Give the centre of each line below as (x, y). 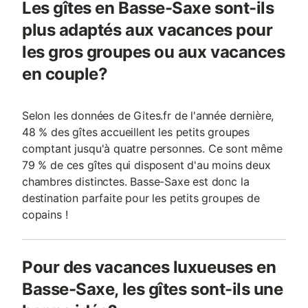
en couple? (65, 74)
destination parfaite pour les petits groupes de (141, 198)
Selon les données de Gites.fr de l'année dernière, (148, 115)
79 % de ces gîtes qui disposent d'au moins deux (146, 165)
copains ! (45, 214)
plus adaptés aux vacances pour (147, 30)
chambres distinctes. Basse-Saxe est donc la (136, 181)
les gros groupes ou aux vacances (154, 52)
